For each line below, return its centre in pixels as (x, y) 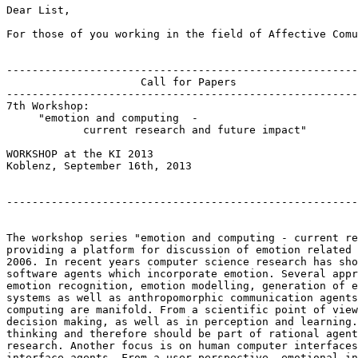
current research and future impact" (157, 129)
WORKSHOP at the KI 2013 (80, 153)
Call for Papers (121, 82)
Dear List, (38, 10)
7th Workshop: (48, 105)
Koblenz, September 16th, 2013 (99, 165)
